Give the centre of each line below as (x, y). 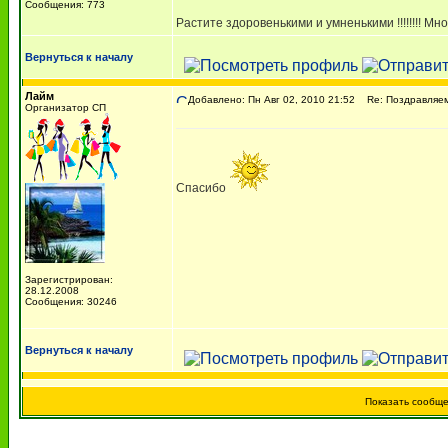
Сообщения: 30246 (71, 301)
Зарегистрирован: (69, 279)
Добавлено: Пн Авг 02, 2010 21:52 (271, 99)
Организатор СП (65, 107)
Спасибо (202, 188)
